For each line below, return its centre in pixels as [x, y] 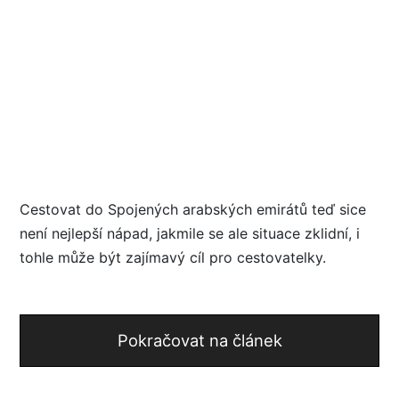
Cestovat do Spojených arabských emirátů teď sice [193, 209]
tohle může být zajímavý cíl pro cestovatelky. [173, 257]
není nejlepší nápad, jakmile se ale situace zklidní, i [190, 233]
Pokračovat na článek [199, 340]
